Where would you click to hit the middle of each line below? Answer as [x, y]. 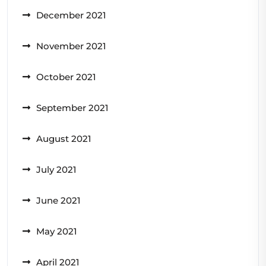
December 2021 [71, 15]
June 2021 [58, 201]
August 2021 [64, 139]
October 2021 [66, 77]
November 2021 [71, 46]
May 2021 [57, 232]
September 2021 [72, 108]
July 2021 [56, 170]
